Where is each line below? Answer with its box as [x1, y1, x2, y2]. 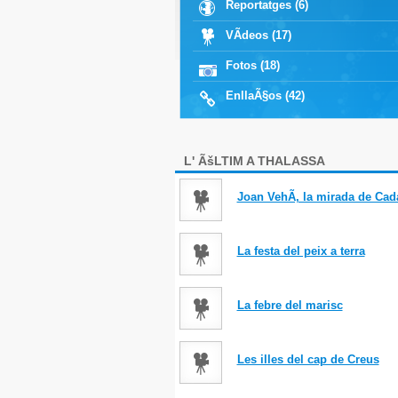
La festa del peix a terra [236, 244, 365, 258]
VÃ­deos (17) [225, 28, 291, 42]
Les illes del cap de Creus [236, 353, 379, 366]
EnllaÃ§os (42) [225, 89, 305, 102]
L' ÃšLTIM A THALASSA [183, 155, 325, 168]
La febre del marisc [236, 298, 343, 312]
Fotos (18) [225, 59, 280, 72]
